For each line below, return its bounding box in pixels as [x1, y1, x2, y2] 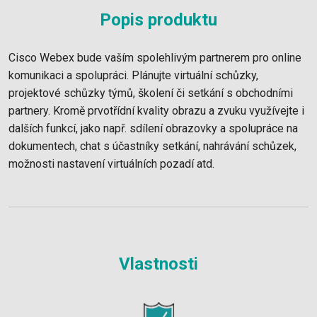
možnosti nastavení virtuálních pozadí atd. [8, 156, 214, 171]
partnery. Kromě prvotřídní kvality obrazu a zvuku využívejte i [8, 103, 304, 117]
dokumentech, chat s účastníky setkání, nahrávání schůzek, [8, 139, 296, 153]
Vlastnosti [119, 253, 198, 274]
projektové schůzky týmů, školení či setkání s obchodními [8, 86, 293, 100]
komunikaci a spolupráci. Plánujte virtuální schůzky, [8, 68, 258, 82]
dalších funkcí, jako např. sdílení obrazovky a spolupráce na [8, 121, 298, 135]
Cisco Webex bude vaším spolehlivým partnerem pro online [8, 50, 301, 64]
